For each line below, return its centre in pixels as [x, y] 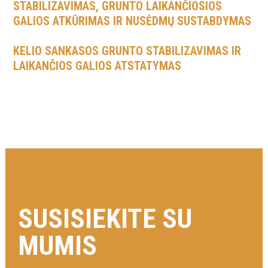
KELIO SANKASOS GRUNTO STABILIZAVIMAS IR [127, 51]
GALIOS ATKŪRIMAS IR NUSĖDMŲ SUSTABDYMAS [133, 21]
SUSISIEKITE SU [105, 219]
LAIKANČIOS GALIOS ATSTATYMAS [98, 66]
